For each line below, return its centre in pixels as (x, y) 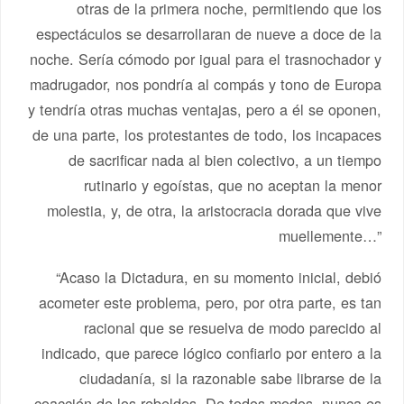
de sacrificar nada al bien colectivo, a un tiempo (225, 159)
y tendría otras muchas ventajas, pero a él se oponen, (204, 109)
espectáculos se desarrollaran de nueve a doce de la (208, 33)
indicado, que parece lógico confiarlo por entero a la (211, 352)
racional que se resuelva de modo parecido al (232, 327)
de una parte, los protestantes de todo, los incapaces (207, 134)
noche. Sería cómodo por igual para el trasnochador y (205, 58)
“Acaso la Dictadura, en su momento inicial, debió (218, 276)
